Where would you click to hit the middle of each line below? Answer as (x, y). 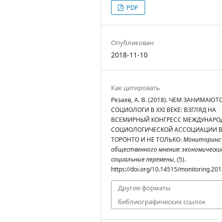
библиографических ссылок (162, 201)
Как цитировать (136, 87)
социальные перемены (142, 159)
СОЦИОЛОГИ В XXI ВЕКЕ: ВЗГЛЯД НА (164, 110)
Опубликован (132, 42)
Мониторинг (202, 139)
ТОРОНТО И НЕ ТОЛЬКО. (147, 139)
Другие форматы (144, 188)
